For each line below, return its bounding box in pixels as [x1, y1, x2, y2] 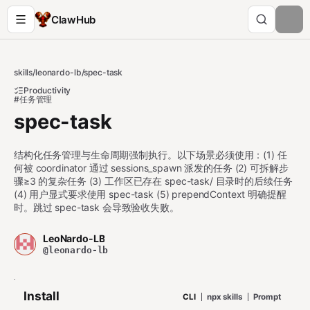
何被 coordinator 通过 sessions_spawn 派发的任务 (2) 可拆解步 [14, 162, 289, 174]
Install [24, 289, 60, 303]
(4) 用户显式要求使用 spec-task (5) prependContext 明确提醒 [14, 188, 286, 200]
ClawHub [51, 12, 95, 26]
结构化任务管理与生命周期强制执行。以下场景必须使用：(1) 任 [14, 149, 287, 161]
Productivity [24, 85, 71, 95]
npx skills [206, 291, 242, 302]
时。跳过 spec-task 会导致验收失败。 [14, 201, 179, 213]
